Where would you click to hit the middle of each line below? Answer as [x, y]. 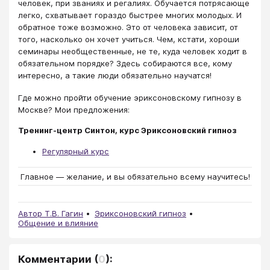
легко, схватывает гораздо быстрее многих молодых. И [130, 15]
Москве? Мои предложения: [74, 109]
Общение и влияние [58, 223]
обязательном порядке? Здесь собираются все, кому [125, 64]
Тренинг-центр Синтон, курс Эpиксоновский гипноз [127, 130]
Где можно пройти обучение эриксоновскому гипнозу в [130, 97]
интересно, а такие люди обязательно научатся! [115, 76]
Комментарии [55, 259]
